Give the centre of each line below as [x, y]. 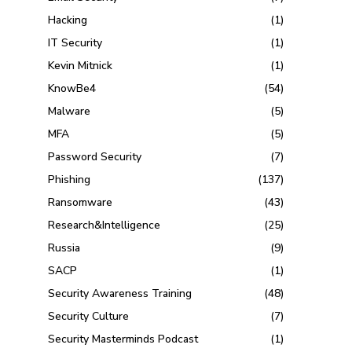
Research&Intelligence [104, 225]
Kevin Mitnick [81, 66]
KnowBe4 [72, 89]
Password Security [95, 157]
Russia [64, 248]
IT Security [75, 43]
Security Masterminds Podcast [123, 339]
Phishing [70, 180]
